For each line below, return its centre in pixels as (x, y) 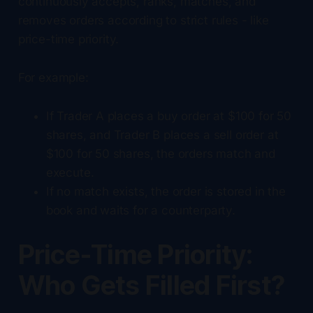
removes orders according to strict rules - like (143, 20)
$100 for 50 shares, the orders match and (160, 153)
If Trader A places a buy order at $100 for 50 (169, 116)
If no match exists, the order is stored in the (166, 191)
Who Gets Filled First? (151, 285)
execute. (70, 172)
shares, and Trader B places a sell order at (162, 134)
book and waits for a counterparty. (140, 210)
